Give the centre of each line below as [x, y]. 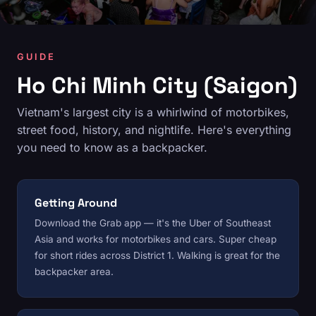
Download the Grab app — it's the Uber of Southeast [153, 223]
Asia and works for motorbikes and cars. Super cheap [156, 239]
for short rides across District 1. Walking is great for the [157, 255]
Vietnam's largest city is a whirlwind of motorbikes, [153, 112]
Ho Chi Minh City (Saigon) [157, 85]
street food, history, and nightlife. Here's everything [154, 130]
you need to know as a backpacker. [112, 147]
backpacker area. [74, 272]
